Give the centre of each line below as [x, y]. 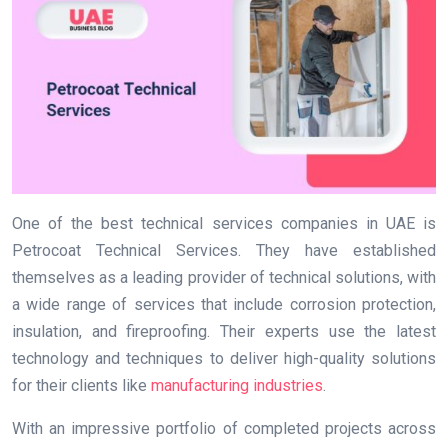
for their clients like [81, 385]
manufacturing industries [237, 385]
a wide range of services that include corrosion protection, [224, 304]
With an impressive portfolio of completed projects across [224, 428]
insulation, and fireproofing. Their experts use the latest [224, 331]
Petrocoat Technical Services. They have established [224, 250]
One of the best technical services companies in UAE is [224, 223]
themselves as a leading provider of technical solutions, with [224, 277]
